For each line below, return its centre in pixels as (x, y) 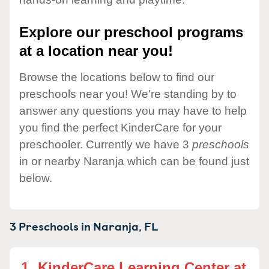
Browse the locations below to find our (117, 77)
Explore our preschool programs (131, 32)
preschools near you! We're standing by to (128, 94)
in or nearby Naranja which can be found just (134, 161)
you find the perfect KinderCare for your (120, 127)
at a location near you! (96, 51)
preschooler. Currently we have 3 (106, 144)
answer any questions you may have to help (133, 110)
